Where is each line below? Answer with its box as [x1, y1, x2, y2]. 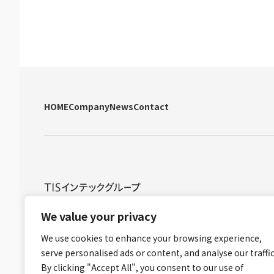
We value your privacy [41, 208, 157, 224]
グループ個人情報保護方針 [154, 201, 254, 213]
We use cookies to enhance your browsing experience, [41, 232, 262, 244]
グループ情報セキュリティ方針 [44, 201, 154, 213]
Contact [133, 100, 169, 113]
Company [68, 100, 109, 113]
